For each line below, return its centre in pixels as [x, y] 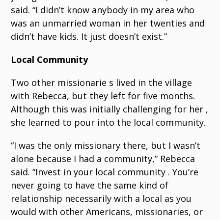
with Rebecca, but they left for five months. [103, 96]
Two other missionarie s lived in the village [102, 82]
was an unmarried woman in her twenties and [108, 23]
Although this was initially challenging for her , [110, 109]
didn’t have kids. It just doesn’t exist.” [89, 36]
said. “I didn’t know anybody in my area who [103, 10]
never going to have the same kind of [90, 185]
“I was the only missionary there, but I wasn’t [106, 145]
